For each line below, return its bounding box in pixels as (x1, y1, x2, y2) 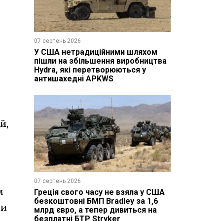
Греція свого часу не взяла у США (34, 187, 165, 197)
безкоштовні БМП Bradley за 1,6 (34, 196, 158, 206)
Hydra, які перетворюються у (34, 65, 146, 74)
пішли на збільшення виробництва (34, 56, 167, 66)
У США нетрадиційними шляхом (34, 47, 157, 57)
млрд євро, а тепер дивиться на (34, 205, 157, 215)
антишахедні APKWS (34, 74, 113, 83)
